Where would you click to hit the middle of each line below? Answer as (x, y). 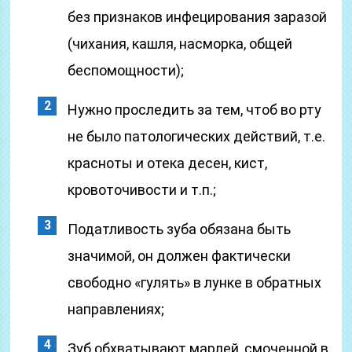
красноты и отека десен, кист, (168, 163)
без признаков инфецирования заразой (198, 17)
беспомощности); (126, 70)
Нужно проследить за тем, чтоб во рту (195, 110)
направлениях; (116, 309)
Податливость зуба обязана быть (180, 229)
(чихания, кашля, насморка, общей (180, 44)
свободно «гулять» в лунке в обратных (195, 282)
